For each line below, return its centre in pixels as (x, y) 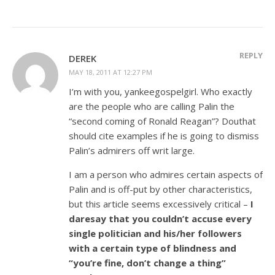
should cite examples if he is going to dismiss (164, 135)
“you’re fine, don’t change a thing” (147, 262)
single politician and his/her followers (155, 233)
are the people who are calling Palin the (152, 106)
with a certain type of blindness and (153, 248)
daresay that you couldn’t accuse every (160, 218)
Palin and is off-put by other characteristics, (161, 189)
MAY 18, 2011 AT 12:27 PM (110, 72)
